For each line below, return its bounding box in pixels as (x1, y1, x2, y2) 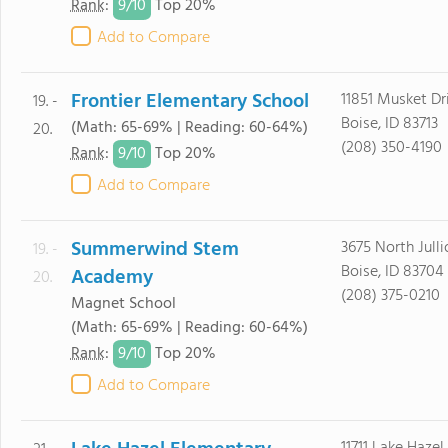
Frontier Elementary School (70, 86, 309, 118)
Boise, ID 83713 (340, 111, 438, 137)
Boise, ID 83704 (340, 259, 444, 285)
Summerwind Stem (70, 234, 239, 266)
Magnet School (70, 291, 176, 317)
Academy (70, 262, 153, 294)
